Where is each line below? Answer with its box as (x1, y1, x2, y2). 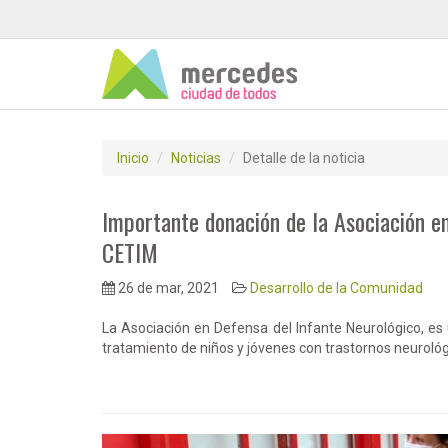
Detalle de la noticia (243, 150, 365, 166)
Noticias (171, 150, 221, 166)
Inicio (117, 150, 149, 166)
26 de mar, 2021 (115, 280, 219, 296)
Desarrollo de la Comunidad (250, 280, 423, 296)
